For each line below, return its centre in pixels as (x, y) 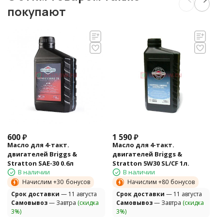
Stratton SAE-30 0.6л (40, 163)
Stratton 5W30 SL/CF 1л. (151, 163)
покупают (37, 11)
